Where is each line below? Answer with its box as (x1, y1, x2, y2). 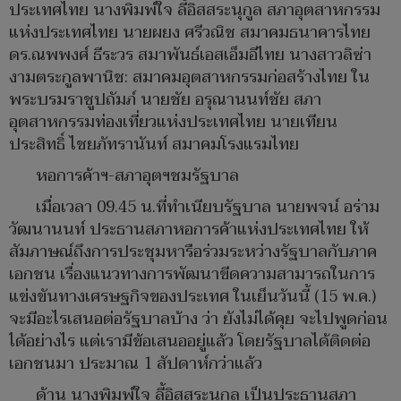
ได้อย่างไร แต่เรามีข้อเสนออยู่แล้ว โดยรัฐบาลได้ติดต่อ (9, 328, 371, 356)
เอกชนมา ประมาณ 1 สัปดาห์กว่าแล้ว (9, 350, 262, 379)
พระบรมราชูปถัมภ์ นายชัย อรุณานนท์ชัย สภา (9, 86, 321, 115)
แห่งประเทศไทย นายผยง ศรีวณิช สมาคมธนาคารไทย (9, 19, 371, 47)
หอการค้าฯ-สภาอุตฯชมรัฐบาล (36, 162, 239, 191)
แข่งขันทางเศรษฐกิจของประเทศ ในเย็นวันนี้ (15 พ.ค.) (9, 283, 376, 311)
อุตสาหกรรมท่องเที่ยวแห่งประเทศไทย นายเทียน (9, 108, 337, 137)
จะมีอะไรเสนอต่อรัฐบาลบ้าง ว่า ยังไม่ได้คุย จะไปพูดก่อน (9, 305, 388, 334)
